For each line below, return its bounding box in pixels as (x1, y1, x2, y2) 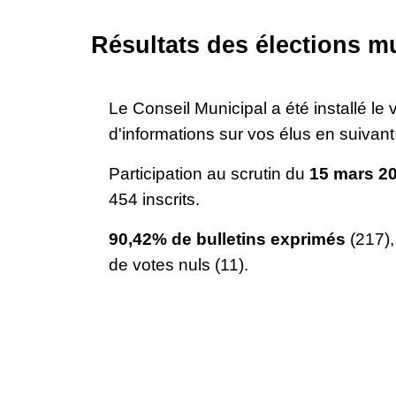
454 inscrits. (108, 189, 204, 209)
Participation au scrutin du (108, 164, 309, 183)
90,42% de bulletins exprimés (108, 229, 350, 248)
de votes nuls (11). (108, 255, 248, 274)
